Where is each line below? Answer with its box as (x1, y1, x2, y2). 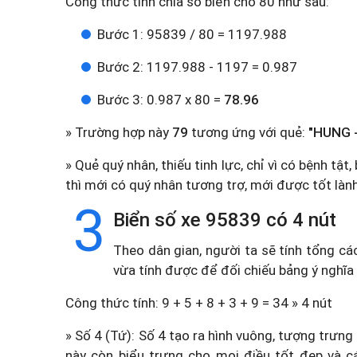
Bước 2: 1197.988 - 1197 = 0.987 (97, 59, 297, 75)
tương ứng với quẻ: (188, 124, 308, 140)
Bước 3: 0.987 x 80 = (97, 92, 224, 108)
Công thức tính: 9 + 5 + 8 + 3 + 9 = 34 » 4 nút (65, 295, 332, 311)
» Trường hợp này (65, 124, 172, 140)
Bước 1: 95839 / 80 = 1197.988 (97, 26, 287, 42)
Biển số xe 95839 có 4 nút (113, 209, 336, 231)
